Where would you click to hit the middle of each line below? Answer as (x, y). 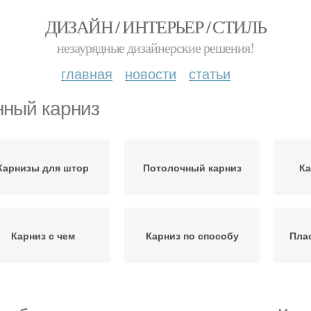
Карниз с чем (43, 235)
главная (87, 73)
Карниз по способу (192, 235)
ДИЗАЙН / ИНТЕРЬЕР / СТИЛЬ (155, 26)
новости (151, 73)
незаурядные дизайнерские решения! (155, 48)
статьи (210, 73)
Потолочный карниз (192, 167)
